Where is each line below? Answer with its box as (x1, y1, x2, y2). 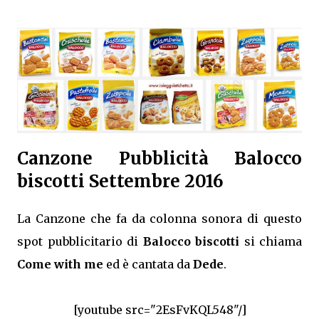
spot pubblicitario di (17, 234, 143, 249)
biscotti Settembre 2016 (17, 169, 224, 192)
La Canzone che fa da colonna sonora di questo (17, 211, 302, 226)
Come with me (17, 256, 103, 271)
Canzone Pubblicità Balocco (17, 147, 302, 169)
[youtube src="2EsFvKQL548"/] (73, 302, 246, 317)
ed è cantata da (103, 256, 193, 271)
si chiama (244, 234, 302, 249)
